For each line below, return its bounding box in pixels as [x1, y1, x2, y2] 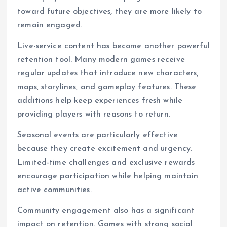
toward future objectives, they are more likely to [17, 7, 202, 16]
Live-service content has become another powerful [17, 42, 210, 50]
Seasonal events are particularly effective [17, 131, 178, 139]
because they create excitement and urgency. [17, 144, 193, 153]
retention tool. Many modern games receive [17, 55, 185, 64]
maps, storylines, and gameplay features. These [17, 83, 197, 91]
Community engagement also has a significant [17, 207, 195, 215]
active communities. [17, 185, 92, 194]
